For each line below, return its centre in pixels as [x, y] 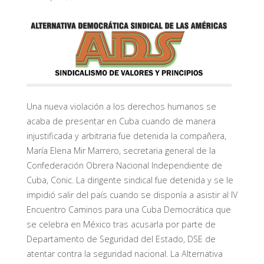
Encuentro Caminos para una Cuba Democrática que [128, 210]
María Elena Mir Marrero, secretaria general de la [121, 151]
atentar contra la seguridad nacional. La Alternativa [124, 254]
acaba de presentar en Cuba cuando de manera [121, 121]
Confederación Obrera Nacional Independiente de [124, 166]
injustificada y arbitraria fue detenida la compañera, [126, 136]
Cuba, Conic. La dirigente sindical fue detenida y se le [130, 180]
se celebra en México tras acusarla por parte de [121, 225]
